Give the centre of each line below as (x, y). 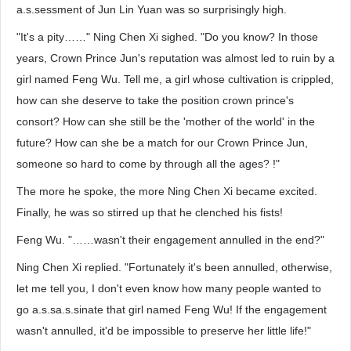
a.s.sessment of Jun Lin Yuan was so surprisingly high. (152, 9)
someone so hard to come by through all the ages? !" (148, 164)
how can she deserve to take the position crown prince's (155, 100)
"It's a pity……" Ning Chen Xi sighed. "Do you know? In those (167, 37)
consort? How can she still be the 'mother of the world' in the (166, 121)
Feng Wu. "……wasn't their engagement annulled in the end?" (170, 240)
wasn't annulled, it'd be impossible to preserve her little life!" (164, 331)
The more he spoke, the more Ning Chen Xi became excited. (167, 191)
